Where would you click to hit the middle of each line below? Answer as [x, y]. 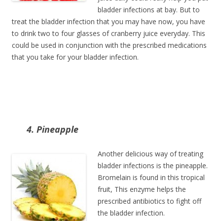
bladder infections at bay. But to [149, 10]
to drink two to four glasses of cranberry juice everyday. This [109, 33]
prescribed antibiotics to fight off [149, 201]
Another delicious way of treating [150, 154]
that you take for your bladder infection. [75, 57]
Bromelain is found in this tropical [151, 177]
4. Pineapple [53, 129]
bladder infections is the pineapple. [153, 166]
